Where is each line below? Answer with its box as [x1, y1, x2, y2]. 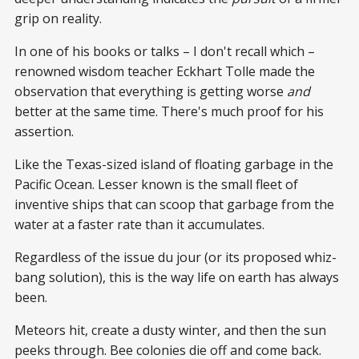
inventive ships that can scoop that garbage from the [14, 196, 334, 214]
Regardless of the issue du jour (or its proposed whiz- [14, 248, 337, 267]
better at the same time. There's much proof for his [14, 103, 324, 121]
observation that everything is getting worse [14, 83, 287, 101]
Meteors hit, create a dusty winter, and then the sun [14, 321, 326, 340]
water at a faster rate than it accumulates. [14, 216, 264, 234]
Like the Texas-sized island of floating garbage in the [14, 155, 333, 174]
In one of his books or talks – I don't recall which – [14, 42, 315, 61]
